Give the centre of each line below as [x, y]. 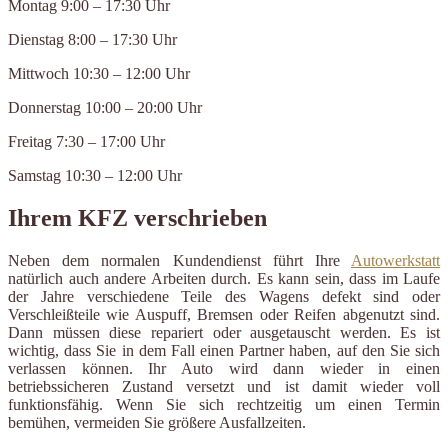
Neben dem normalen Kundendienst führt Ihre [179, 261]
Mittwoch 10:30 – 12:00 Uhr [99, 74]
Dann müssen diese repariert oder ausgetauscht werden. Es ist [224, 333]
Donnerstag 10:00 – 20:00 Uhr [105, 108]
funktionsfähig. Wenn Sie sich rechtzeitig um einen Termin [224, 405]
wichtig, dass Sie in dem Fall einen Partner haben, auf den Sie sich [224, 351]
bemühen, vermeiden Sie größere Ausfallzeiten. [157, 423]
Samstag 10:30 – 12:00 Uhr [95, 176]
